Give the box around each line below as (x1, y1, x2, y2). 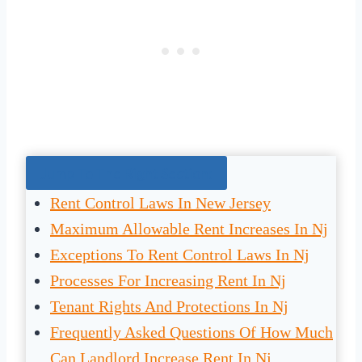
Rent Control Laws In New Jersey (50, 194, 271, 213)
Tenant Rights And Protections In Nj (50, 297, 288, 316)
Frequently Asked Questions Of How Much (50, 323, 333, 342)
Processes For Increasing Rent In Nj (50, 271, 286, 290)
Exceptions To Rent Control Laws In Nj (50, 246, 309, 264)
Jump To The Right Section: (40, 164, 213, 183)
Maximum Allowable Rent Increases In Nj (50, 220, 328, 238)
